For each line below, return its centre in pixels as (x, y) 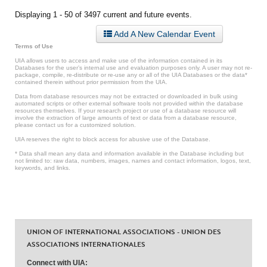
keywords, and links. (43, 168)
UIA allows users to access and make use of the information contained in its (119, 60)
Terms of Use (34, 46)
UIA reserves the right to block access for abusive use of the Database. (113, 139)
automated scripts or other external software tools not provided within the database (129, 103)
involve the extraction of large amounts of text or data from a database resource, (126, 118)
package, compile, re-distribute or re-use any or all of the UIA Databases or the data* (131, 75)
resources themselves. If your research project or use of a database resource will (125, 111)
